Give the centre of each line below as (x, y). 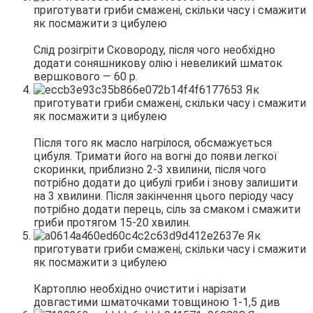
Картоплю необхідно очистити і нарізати (140, 289)
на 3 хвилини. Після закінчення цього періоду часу (163, 196)
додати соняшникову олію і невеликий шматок (158, 63)
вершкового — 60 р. (86, 76)
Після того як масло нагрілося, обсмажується (153, 143)
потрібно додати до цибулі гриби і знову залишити (166, 182)
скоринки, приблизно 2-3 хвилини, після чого (150, 169)
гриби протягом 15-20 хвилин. (112, 222)
